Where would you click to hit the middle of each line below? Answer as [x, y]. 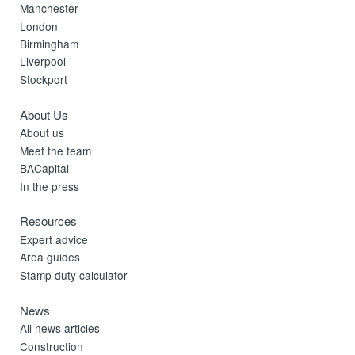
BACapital [45, 168]
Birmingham [50, 44]
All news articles [60, 328]
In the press [50, 186]
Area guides [50, 257]
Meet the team [56, 150]
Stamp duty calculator [74, 275]
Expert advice [54, 239]
